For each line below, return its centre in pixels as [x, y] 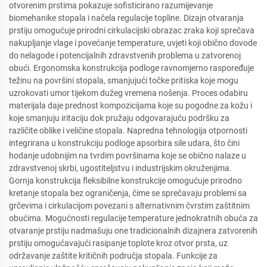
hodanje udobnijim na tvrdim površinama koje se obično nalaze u [128, 156]
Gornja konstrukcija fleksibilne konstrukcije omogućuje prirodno [125, 181]
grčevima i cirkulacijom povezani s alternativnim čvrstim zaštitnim [129, 206]
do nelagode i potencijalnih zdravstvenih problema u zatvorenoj [125, 55]
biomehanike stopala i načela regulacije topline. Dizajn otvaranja [126, 18]
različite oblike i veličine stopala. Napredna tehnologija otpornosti [128, 131]
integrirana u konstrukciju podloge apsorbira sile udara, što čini [124, 143]
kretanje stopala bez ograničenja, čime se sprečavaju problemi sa [128, 193]
